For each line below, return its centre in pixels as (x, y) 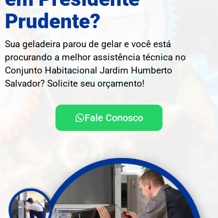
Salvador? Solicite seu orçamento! (75, 83)
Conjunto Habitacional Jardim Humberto (89, 70)
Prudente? (53, 21)
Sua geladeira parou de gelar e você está (88, 44)
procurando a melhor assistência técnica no (95, 57)
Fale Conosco (114, 118)
